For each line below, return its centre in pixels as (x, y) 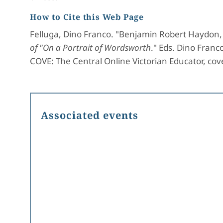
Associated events (90, 115)
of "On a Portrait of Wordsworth (90, 48)
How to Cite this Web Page (87, 17)
